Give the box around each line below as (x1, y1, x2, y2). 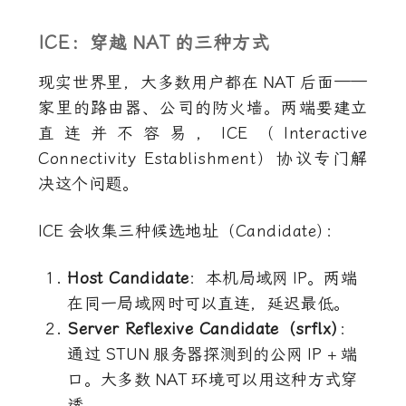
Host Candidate (67, 268, 189, 288)
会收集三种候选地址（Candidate (67, 221, 317, 241)
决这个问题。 (38, 174, 140, 194)
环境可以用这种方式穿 (191, 370, 358, 390)
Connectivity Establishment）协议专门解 (38, 149, 368, 169)
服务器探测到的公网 (153, 344, 304, 364)
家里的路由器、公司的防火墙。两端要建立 (38, 98, 368, 118)
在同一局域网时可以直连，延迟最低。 (67, 294, 351, 314)
